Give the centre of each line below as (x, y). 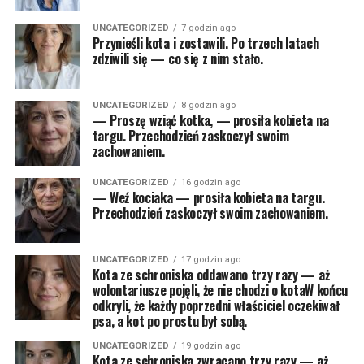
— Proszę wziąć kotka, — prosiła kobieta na (210, 120)
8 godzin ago (208, 105)
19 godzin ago (210, 346)
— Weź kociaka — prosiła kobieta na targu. (208, 197)
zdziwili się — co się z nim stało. (178, 58)
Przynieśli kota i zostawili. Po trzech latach (206, 43)
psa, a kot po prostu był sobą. (170, 321)
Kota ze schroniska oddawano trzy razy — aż (211, 275)
